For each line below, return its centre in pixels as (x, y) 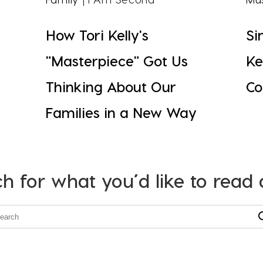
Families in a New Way (121, 113)
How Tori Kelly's (97, 35)
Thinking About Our (111, 87)
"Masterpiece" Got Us (117, 61)
